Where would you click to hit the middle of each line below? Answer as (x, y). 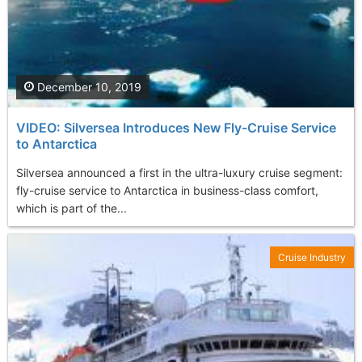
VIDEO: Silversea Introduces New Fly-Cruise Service (176, 128)
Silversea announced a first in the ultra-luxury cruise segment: (179, 173)
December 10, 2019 (88, 87)
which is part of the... (72, 208)
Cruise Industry (312, 258)
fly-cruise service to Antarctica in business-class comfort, (167, 191)
